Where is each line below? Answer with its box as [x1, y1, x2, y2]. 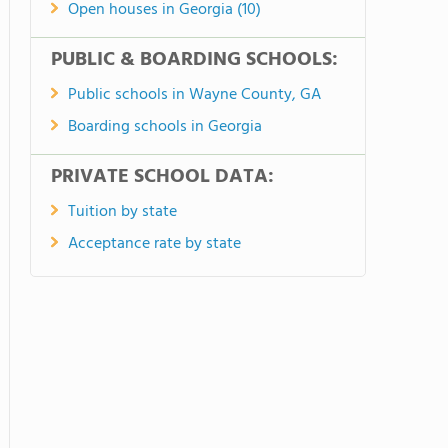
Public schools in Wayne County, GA [68, 82, 321, 108]
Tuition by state [68, 199, 177, 225]
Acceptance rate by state [68, 231, 241, 257]
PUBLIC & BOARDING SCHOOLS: [51, 44, 338, 76]
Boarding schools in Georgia [68, 114, 262, 140]
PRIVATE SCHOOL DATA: [51, 161, 274, 193]
